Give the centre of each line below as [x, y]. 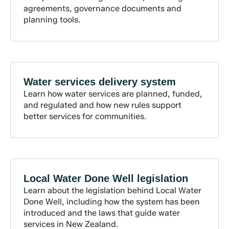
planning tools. [52, 20]
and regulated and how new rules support [102, 105]
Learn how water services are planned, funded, [113, 94]
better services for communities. [85, 116]
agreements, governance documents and [102, 8]
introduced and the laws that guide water [102, 213]
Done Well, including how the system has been [112, 202]
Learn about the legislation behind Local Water [112, 190]
